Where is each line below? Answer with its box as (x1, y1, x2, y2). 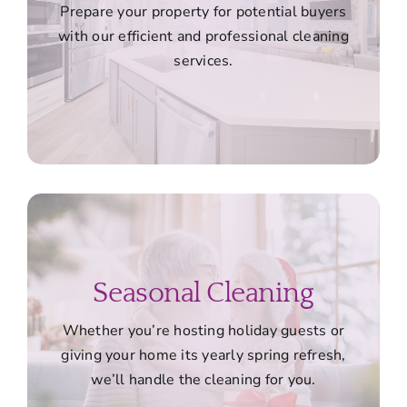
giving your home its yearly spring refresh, (61, 345, 346, 365)
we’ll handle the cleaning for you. (91, 370, 316, 390)
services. (174, 50, 233, 71)
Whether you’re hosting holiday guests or (62, 321, 345, 341)
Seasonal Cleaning (93, 277, 314, 309)
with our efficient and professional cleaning (58, 25, 349, 46)
